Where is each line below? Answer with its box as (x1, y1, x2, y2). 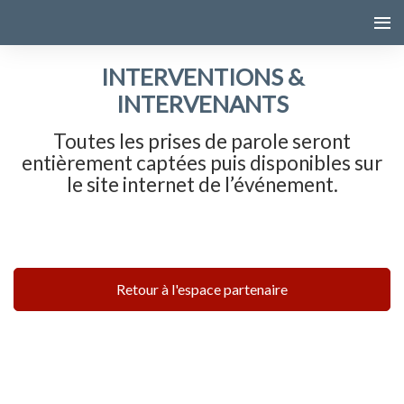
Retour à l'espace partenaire (116, 280, 288, 298)
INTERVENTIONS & (100, 63, 304, 90)
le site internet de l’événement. (66, 172, 338, 197)
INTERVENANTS (115, 90, 289, 117)
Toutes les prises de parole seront (53, 129, 351, 153)
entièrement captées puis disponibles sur (22, 151, 382, 175)
